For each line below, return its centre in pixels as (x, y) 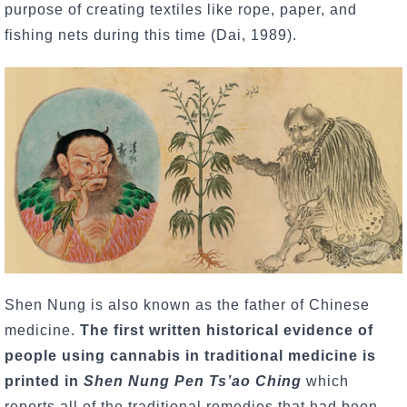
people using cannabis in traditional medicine (181, 355)
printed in (44, 381)
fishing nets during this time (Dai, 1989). (153, 35)
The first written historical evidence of (227, 330)
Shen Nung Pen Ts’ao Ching (193, 381)
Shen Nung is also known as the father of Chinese (187, 304)
